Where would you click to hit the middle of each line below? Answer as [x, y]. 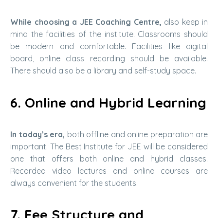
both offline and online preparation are [136, 134]
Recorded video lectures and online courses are [109, 171]
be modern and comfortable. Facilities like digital [109, 46]
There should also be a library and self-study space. [103, 71]
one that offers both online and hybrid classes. [109, 158]
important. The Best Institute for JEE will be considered [109, 146]
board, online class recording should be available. [109, 59]
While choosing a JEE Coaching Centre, [86, 22]
